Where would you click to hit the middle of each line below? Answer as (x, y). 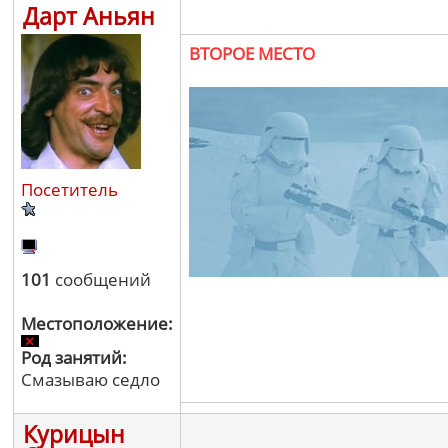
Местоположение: (97, 323)
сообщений (101, 279)
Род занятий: (74, 357)
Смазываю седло (90, 379)
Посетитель (69, 189)
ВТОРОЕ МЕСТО (252, 53)
